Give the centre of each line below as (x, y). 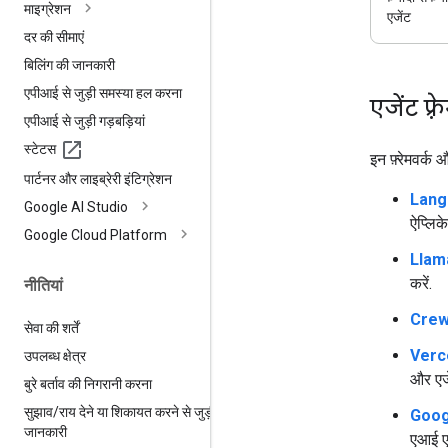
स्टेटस (40, 148)
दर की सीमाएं (54, 36)
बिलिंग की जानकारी (69, 64)
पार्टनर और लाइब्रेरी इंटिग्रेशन (98, 178)
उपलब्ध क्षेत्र (55, 355)
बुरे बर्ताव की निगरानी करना (88, 383)
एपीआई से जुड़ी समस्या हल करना (103, 92)
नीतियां (43, 285)
